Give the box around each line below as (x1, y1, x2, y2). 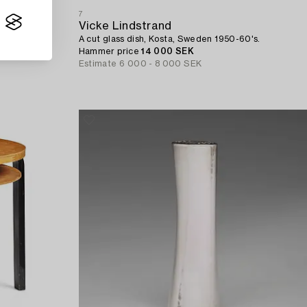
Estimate (78, 60, 117, 69)
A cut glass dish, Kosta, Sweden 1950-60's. (78, 35, 260, 44)
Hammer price (78, 47, 142, 56)
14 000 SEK (141, 47, 194, 56)
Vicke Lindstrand (78, 21, 172, 32)
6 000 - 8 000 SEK (119, 60, 202, 69)
